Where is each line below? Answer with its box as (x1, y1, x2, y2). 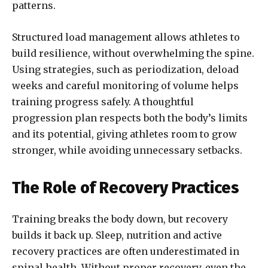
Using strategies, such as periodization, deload (12, 63, 239, 76)
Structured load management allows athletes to (12, 31, 240, 44)
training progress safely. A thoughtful (12, 96, 194, 108)
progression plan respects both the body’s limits (12, 112, 248, 124)
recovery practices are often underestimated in (12, 245, 239, 258)
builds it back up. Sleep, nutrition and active (12, 229, 222, 242)
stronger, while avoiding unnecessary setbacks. (12, 144, 242, 157)
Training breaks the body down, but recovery (12, 213, 228, 226)
